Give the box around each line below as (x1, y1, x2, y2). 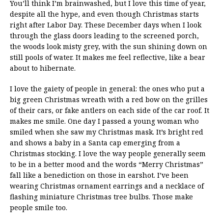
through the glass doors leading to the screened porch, (10, 30, 199, 40)
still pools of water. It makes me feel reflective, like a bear (10, 52, 205, 62)
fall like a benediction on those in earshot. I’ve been (10, 170, 189, 180)
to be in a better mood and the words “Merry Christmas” (10, 159, 203, 169)
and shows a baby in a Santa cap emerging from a (10, 137, 180, 147)
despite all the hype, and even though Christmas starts (10, 9, 199, 19)
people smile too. (10, 202, 67, 212)
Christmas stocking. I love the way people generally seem (10, 148, 206, 158)
